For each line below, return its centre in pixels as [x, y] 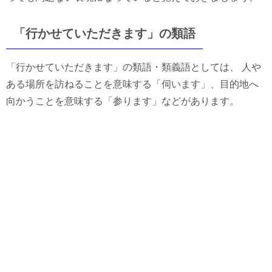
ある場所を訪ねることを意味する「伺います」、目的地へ [132, 84]
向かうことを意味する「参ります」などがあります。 [123, 101]
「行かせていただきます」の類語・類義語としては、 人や [134, 67]
